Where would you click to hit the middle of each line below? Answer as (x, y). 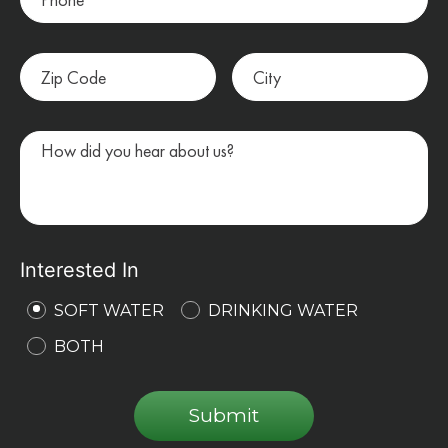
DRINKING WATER (283, 311)
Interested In (80, 270)
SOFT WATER (109, 311)
